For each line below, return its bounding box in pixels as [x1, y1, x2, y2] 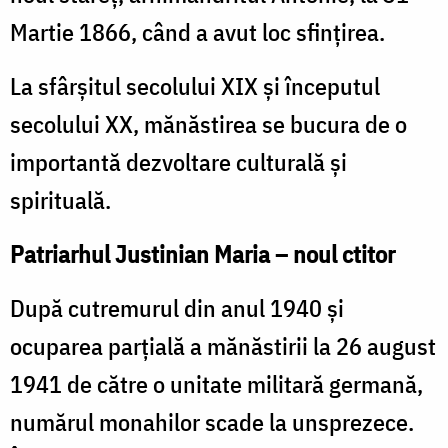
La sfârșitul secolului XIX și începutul [10, 69, 380, 102]
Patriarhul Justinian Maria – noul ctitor [10, 237, 395, 270]
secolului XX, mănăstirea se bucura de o [10, 107, 407, 140]
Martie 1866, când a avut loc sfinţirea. [10, 15, 385, 48]
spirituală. [10, 183, 111, 216]
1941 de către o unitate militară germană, [10, 367, 423, 400]
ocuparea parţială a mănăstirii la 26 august [10, 329, 436, 362]
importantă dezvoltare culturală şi [10, 145, 347, 178]
